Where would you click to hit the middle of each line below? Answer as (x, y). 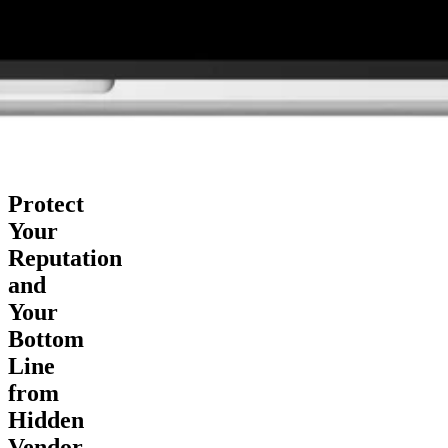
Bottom (46, 338)
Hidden (46, 419)
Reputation (65, 257)
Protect (46, 203)
